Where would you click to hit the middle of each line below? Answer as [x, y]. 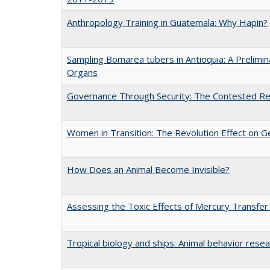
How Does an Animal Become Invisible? [148, 169]
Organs [82, 72]
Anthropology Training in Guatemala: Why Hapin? [167, 22]
